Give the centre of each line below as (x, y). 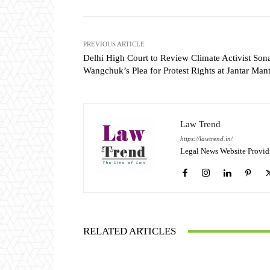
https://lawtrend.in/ (206, 139)
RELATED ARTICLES (130, 231)
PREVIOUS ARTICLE (114, 44)
